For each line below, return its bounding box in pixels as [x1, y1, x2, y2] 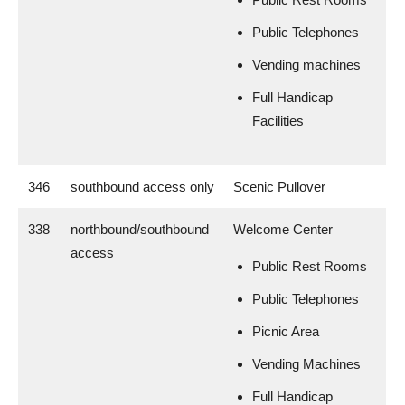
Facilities [252, 113, 304, 128]
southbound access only [71, 179, 214, 194]
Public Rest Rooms [252, 259, 367, 274]
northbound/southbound [71, 221, 209, 237]
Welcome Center [233, 221, 333, 237]
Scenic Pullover [233, 179, 325, 194]
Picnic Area [252, 324, 319, 339]
